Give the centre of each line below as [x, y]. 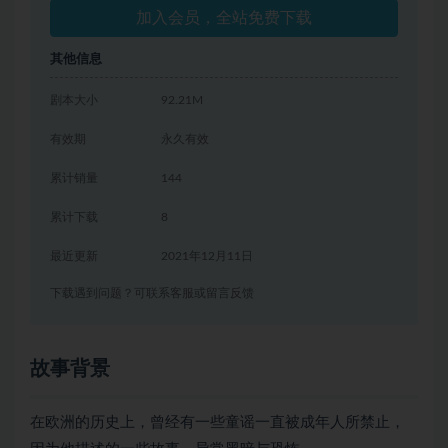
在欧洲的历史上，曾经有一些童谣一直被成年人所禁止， [217, 422]
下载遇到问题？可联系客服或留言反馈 [152, 293]
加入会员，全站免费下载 [224, 18]
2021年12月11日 [207, 256]
